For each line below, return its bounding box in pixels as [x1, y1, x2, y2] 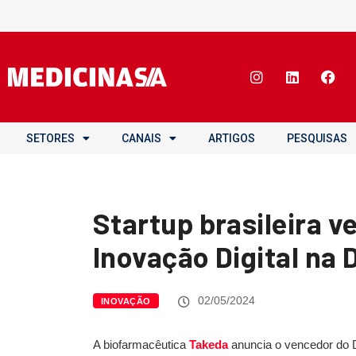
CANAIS [122, 132, 161, 145]
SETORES [26, 132, 75, 145]
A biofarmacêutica [93, 338, 189, 351]
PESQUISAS [287, 132, 347, 145]
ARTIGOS [208, 132, 255, 145]
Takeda [189, 338, 228, 351]
